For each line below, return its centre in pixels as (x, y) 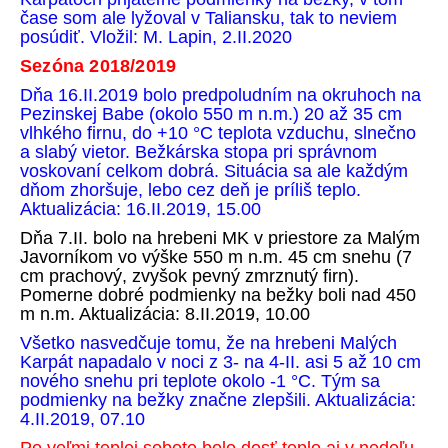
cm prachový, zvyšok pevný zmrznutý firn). (189, 276)
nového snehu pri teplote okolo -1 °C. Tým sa (200, 381)
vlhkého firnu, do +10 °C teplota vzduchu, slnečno (220, 133)
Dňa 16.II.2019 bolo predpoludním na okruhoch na (220, 95)
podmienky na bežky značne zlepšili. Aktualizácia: (220, 400)
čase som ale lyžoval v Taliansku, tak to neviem (208, 18)
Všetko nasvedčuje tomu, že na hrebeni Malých (208, 343)
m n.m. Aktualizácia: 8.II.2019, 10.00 (165, 314)
